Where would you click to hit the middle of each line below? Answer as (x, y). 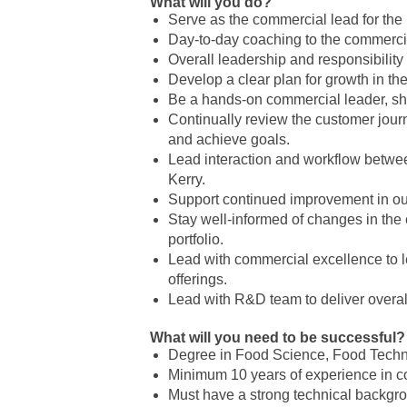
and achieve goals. (229, 139)
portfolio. (196, 239)
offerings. (198, 279)
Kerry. (187, 179)
